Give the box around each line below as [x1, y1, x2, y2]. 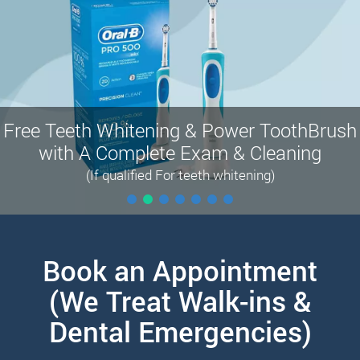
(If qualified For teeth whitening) [85, 165, 275, 184]
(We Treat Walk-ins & [49, 281, 311, 319]
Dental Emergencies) [48, 312, 312, 350]
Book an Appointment [43, 251, 317, 288]
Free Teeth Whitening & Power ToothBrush [3, 117, 357, 143]
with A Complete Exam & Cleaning [39, 139, 321, 166]
